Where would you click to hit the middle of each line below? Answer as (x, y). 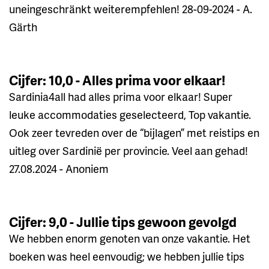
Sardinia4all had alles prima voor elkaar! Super (121, 96)
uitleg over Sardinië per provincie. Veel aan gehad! (128, 150)
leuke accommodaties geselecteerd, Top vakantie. (130, 114)
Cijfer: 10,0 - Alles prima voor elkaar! (117, 80)
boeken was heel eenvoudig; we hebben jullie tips (127, 256)
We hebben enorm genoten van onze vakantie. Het (130, 238)
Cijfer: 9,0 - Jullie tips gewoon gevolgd (123, 222)
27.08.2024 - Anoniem (59, 168)
